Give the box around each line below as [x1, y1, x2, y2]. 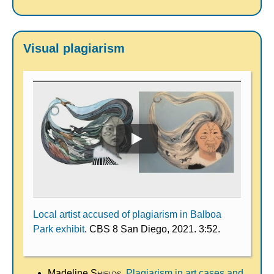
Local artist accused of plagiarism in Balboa [33, 209, 221, 220]
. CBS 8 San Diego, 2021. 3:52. [84, 223, 220, 234]
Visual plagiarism [23, 41, 125, 55]
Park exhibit [33, 223, 84, 234]
